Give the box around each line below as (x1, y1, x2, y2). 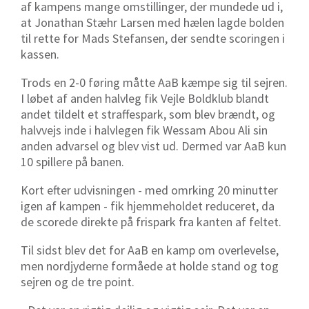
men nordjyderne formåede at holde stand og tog (21, 258, 279, 275)
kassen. (21, 46, 62, 63)
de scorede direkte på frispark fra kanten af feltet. (21, 214, 284, 230)
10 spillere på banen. (21, 154, 127, 170)
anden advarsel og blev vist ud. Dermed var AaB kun (21, 138, 286, 154)
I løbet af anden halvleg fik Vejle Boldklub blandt (21, 90, 269, 107)
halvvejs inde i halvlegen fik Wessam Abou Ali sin (21, 122, 268, 139)
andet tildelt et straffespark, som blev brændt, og (21, 106, 275, 123)
